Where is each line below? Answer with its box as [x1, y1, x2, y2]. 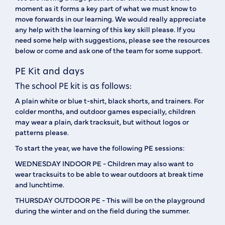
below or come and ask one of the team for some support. [15, 45, 202, 55]
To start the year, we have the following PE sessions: [15, 143, 184, 153]
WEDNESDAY [15, 158, 61, 168]
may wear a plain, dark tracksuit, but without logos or [15, 117, 189, 127]
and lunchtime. [15, 179, 64, 189]
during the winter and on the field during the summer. [15, 205, 190, 215]
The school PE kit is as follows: [15, 80, 132, 91]
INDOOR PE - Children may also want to [61, 158, 193, 168]
